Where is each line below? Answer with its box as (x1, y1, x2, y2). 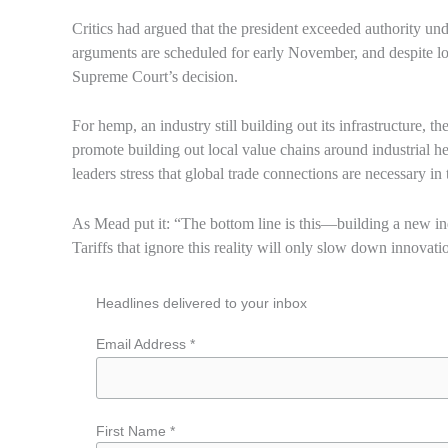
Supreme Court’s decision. (72, 67, 238, 85)
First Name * (96, 422, 176, 439)
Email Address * (96, 336, 196, 353)
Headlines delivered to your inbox (96, 295, 308, 312)
